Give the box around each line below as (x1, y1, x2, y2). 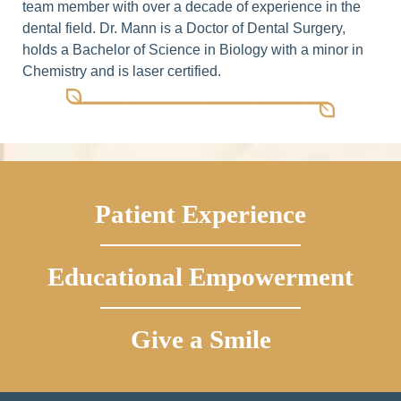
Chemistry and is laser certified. (22, 64, 221, 80)
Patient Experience (95, 200, 306, 229)
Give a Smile (130, 325, 271, 354)
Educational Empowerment (47, 262, 354, 292)
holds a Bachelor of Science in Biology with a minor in (22, 42, 363, 58)
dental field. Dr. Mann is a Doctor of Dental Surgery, (22, 21, 346, 37)
